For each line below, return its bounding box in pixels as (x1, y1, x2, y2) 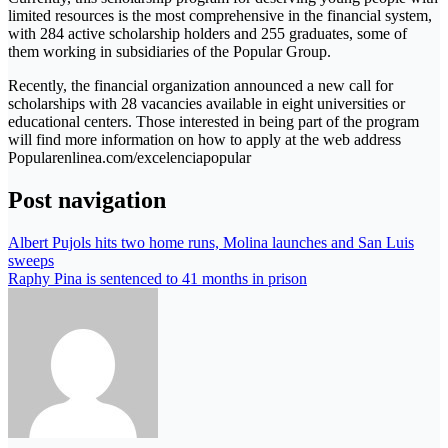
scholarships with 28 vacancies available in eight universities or (8, 94, 405, 112)
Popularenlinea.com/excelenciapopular (8, 148, 251, 166)
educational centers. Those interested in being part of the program (8, 112, 419, 130)
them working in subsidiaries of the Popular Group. (8, 42, 331, 60)
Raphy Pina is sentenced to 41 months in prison (8, 269, 307, 287)
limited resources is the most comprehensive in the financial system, (8, 6, 432, 24)
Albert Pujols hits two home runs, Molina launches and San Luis (8, 233, 414, 251)
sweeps (8, 251, 54, 269)
